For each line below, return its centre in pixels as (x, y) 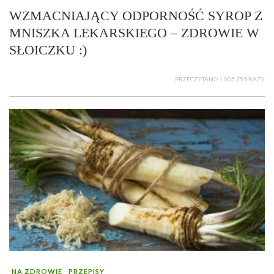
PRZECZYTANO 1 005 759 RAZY (220, 79)
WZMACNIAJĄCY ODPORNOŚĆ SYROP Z (136, 15)
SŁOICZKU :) (48, 50)
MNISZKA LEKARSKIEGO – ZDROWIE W (134, 32)
